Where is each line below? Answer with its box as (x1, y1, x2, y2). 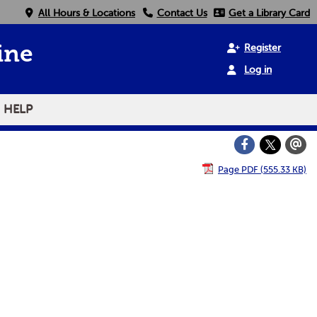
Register (244, 41, 281, 54)
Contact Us (156, 6, 207, 19)
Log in (244, 63, 272, 76)
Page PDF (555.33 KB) (218, 163, 306, 175)
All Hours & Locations (38, 6, 135, 19)
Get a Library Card (229, 6, 310, 19)
